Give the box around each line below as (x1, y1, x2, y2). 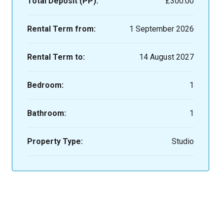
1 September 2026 (129, 24, 194, 34)
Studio (172, 136, 194, 146)
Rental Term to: (27, 52, 85, 62)
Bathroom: (27, 108, 66, 118)
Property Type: (27, 136, 83, 146)
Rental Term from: (27, 24, 96, 34)
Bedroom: (27, 80, 64, 90)
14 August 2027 (139, 52, 194, 62)
